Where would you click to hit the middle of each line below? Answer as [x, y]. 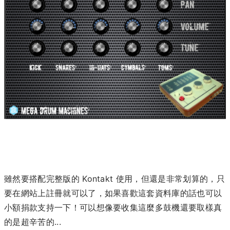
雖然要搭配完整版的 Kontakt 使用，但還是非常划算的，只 [114, 179]
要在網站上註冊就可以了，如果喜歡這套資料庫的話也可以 [113, 193]
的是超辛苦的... [33, 222]
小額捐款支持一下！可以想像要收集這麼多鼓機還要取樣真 [113, 208]
